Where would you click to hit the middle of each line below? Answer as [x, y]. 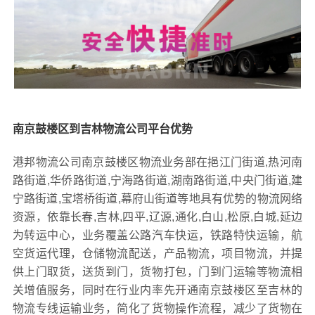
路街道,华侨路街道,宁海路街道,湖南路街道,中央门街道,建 [157, 181]
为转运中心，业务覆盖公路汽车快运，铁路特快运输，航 [157, 236]
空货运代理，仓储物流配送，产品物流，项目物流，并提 [157, 254]
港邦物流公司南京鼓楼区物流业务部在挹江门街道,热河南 [157, 162]
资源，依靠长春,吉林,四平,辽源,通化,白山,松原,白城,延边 [157, 217]
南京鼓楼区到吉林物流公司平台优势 [102, 129]
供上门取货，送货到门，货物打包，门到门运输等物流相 [157, 272]
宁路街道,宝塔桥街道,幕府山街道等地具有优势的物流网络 [157, 199]
